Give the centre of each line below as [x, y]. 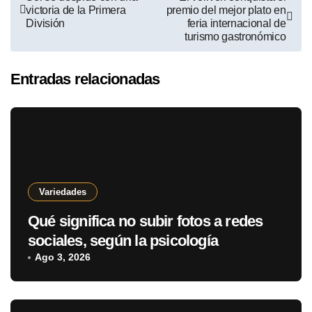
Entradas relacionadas [85, 79]
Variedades [63, 192]
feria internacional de [236, 23]
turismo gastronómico [235, 36]
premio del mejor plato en [226, 10]
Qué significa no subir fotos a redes [146, 221]
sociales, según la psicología [123, 241]
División [45, 23]
